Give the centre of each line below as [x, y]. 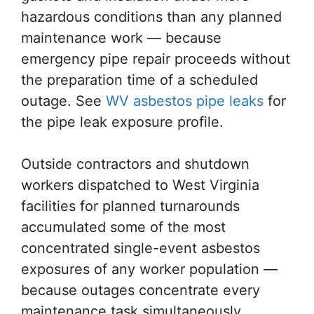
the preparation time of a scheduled [139, 80]
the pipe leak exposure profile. [122, 122]
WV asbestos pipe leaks [185, 101]
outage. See [63, 101]
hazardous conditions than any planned [151, 17]
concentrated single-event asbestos [141, 248]
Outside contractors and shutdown [135, 164]
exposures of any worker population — [149, 269]
